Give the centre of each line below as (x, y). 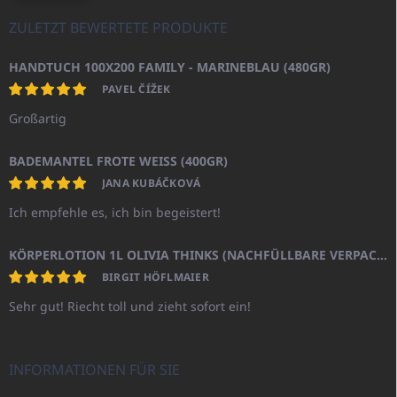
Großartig (38, 119)
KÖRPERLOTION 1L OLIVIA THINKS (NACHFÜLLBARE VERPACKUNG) (382, 255)
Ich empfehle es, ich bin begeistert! (115, 213)
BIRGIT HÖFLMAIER (156, 277)
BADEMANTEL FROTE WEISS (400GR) (118, 161)
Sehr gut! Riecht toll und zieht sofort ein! (130, 307)
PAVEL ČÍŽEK (136, 90)
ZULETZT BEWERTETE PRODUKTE (118, 28)
